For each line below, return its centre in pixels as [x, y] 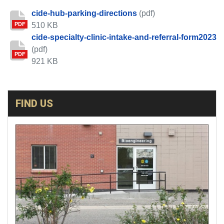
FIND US [34, 104]
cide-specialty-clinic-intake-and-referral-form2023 [124, 37]
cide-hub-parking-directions [84, 13]
